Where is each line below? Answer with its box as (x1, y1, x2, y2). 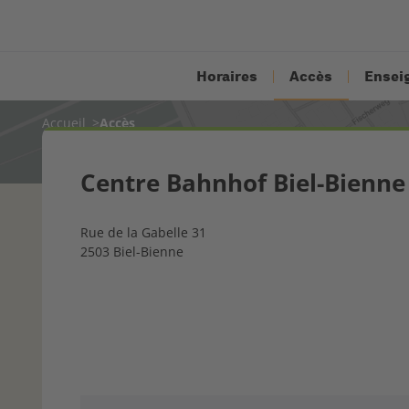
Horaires (196, 68, 257, 85)
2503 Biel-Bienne (80, 243, 184, 261)
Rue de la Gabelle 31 (80, 224, 206, 242)
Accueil (42, 114, 86, 131)
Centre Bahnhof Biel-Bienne (80, 166, 405, 200)
